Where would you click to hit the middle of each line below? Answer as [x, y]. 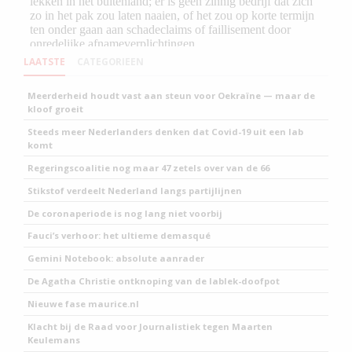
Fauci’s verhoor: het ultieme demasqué [119, 236]
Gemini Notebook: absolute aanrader [116, 258]
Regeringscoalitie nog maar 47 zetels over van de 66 [149, 167]
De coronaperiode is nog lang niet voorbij [125, 213]
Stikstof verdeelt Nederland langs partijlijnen [135, 190]
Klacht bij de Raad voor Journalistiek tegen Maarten [150, 327]
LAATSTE [44, 62]
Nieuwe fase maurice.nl [84, 304]
